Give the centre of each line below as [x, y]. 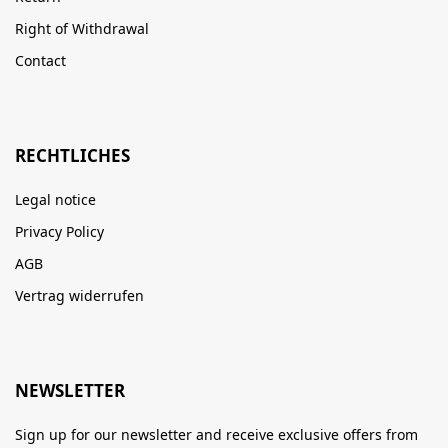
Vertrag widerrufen [79, 295]
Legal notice [55, 199]
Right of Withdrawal [82, 28]
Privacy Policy [59, 231]
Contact [40, 60]
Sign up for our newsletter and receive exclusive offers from [216, 434]
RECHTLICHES [72, 155]
